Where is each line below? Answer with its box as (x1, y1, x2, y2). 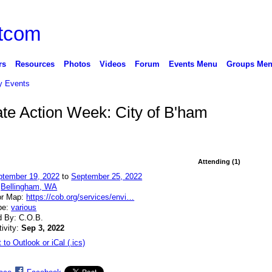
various (11, 202, 37, 212)
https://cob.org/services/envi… (26, 192, 135, 202)
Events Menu (168, 59, 217, 69)
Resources (15, 59, 55, 69)
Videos (99, 59, 126, 69)
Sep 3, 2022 (21, 223, 65, 233)
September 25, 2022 (71, 171, 143, 181)
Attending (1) (197, 157, 240, 165)
